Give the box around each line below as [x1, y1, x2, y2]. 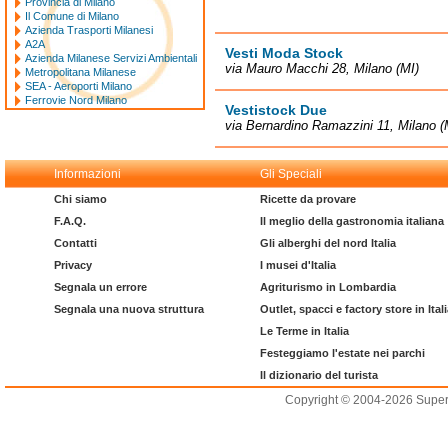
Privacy [54, 259, 92, 271]
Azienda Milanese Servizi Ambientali [25, 52, 197, 64]
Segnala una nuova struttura [54, 303, 204, 315]
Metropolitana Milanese [25, 66, 136, 78]
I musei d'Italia [260, 259, 336, 271]
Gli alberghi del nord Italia [260, 237, 396, 249]
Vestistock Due [225, 102, 327, 118]
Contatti [54, 237, 97, 249]
